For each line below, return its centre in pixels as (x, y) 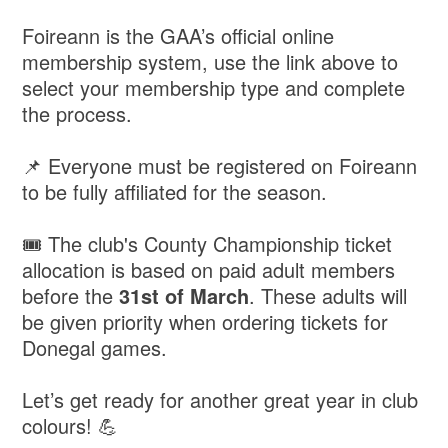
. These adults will (328, 296)
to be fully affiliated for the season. (175, 192)
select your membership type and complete (214, 88)
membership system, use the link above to (210, 62)
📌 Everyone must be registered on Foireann (220, 166)
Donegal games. (95, 348)
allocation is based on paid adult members (209, 270)
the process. (77, 114)
